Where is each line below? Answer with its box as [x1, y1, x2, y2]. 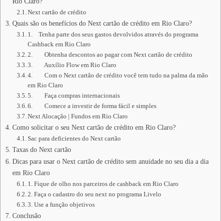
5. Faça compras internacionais [28, 92, 120, 99]
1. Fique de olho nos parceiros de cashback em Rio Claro [28, 180, 179, 187]
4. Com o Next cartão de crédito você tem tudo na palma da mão [28, 72, 209, 79]
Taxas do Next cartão [12, 146, 71, 153]
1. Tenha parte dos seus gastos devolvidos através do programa [28, 31, 199, 38]
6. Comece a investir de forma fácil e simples [28, 102, 157, 110]
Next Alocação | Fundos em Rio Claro [28, 112, 128, 120]
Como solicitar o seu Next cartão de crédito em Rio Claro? [12, 123, 176, 131]
